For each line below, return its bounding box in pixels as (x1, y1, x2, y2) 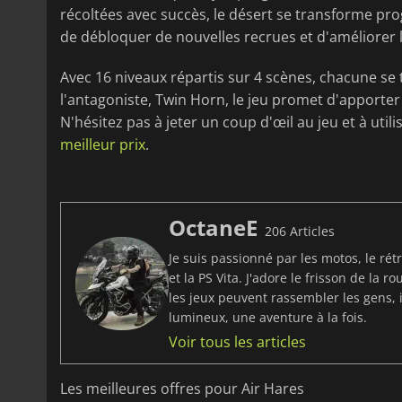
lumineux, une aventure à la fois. (169, 309, 367, 327)
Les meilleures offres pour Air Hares (60, 379, 304, 399)
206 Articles (265, 223, 335, 240)
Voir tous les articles (169, 332, 306, 353)
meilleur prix (60, 135, 145, 155)
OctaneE (169, 213, 258, 243)
